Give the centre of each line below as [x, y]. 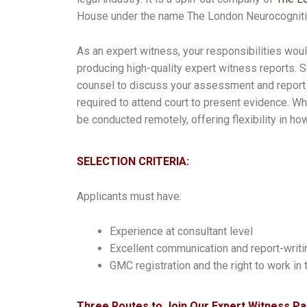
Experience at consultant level [181, 231]
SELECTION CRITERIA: [133, 161]
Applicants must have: [129, 196]
